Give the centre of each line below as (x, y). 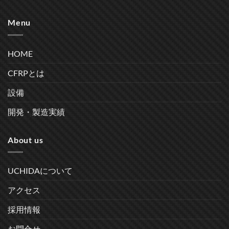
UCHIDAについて (40, 171)
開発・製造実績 (36, 111)
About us (26, 140)
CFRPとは (26, 73)
